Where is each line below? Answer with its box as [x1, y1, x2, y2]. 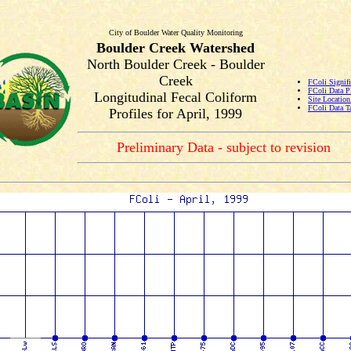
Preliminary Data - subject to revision [116, 139, 331, 155]
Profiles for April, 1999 [109, 106, 242, 121]
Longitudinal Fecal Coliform [94, 89, 257, 105]
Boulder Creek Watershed [96, 40, 255, 56]
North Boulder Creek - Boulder [86, 56, 265, 72]
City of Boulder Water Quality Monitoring [108, 28, 243, 37]
